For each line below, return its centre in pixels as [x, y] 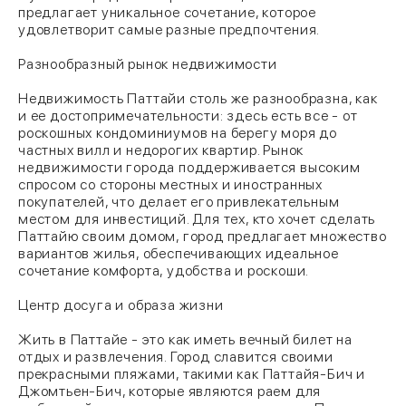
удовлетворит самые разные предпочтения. [169, 29]
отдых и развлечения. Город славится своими [176, 357]
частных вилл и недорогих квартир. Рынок [161, 150]
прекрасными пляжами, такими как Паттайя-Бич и [192, 374]
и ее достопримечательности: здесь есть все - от [188, 116]
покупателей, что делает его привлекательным [179, 202]
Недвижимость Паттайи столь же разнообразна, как [198, 98]
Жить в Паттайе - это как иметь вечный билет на [185, 339]
